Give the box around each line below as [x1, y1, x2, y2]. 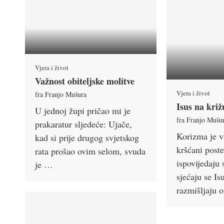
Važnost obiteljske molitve [35, 74, 134, 88]
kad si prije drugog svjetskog [35, 131, 139, 144]
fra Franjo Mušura [35, 89, 86, 99]
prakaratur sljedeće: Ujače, [35, 118, 132, 130]
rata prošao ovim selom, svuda [35, 145, 145, 157]
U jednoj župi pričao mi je [35, 104, 130, 117]
